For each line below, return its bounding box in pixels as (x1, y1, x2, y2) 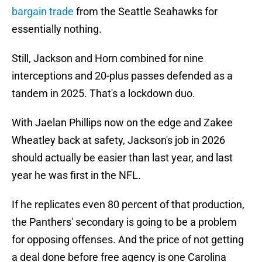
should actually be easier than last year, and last (12, 151, 233, 164)
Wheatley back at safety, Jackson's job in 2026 (12, 134, 225, 147)
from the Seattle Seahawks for (74, 5, 218, 18)
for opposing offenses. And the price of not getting (12, 233, 244, 246)
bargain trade (12, 5, 74, 18)
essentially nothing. (12, 23, 104, 36)
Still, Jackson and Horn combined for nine (12, 52, 204, 65)
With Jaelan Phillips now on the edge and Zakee (12, 116, 233, 129)
